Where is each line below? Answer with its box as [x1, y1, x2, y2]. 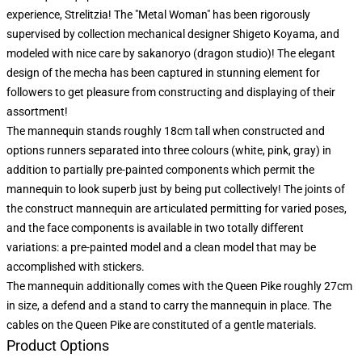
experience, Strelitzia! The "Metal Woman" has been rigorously [6, 8, 310, 21]
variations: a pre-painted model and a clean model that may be [6, 241, 316, 254]
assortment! [6, 105, 68, 118]
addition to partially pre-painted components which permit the [6, 163, 314, 176]
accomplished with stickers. [6, 260, 145, 273]
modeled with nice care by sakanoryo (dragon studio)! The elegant [6, 47, 335, 60]
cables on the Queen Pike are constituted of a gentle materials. [6, 318, 317, 331]
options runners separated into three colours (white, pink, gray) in [6, 144, 331, 157]
